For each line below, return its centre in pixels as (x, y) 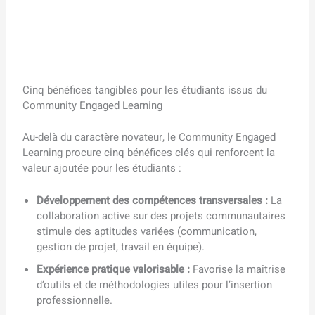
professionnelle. (75, 300)
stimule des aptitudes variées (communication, (147, 231)
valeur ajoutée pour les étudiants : (102, 168)
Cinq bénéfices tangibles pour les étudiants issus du (145, 90)
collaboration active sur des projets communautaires (161, 216)
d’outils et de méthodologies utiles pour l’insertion (155, 284)
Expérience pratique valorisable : (115, 269)
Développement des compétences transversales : (154, 200)
